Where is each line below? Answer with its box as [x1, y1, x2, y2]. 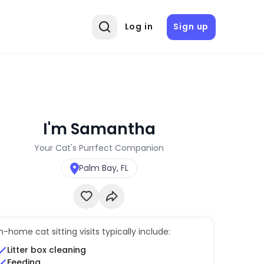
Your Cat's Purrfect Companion [34, 141, 164, 154]
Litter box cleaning [6, 244, 86, 256]
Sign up [173, 21, 209, 33]
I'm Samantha [42, 117, 156, 140]
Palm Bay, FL [78, 162, 128, 174]
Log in [124, 21, 153, 33]
